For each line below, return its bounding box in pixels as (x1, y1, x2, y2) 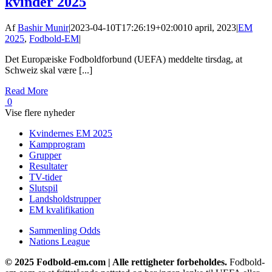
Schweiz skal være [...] (5, 64, 92, 75)
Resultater (29, 160, 67, 171)
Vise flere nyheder (5, 107, 75, 118)
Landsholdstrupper (29, 193, 101, 204)
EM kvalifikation (29, 204, 94, 215)
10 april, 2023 (183, 22, 236, 33)
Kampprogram (29, 138, 85, 149)
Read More (5, 85, 48, 96)
